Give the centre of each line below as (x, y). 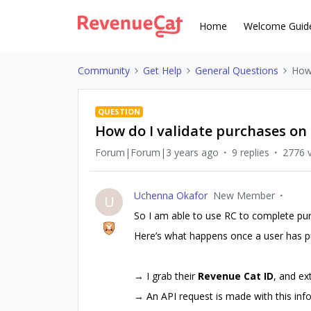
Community (104, 70)
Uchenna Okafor (171, 195)
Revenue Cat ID (236, 276)
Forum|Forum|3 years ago (157, 152)
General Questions (237, 70)
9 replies (251, 152)
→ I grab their (166, 276)
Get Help (162, 70)
